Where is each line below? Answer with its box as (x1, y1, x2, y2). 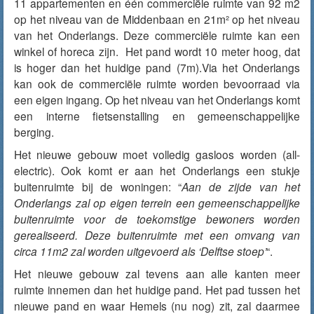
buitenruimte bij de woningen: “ (14, 179, 182, 194)
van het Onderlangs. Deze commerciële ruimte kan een (14, 27, 300, 43)
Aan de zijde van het (182, 179, 300, 194)
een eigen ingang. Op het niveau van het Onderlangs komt (14, 92, 300, 107)
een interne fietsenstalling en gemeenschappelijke (14, 108, 300, 123)
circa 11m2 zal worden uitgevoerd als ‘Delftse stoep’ (14, 243, 266, 259)
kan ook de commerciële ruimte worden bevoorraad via (14, 76, 300, 91)
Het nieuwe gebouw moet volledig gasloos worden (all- (14, 146, 300, 162)
